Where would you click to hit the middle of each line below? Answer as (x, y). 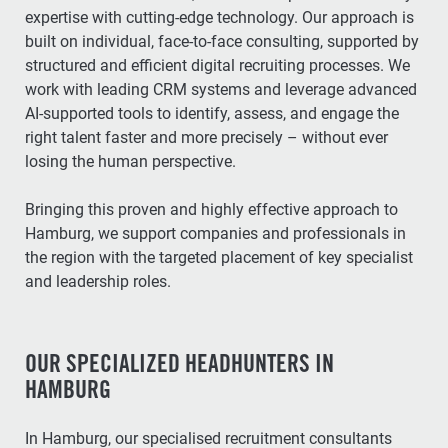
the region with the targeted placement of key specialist (219, 257)
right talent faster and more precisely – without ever (206, 137)
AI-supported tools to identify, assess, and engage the (129, 113)
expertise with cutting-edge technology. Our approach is (219, 17)
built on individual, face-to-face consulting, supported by (53, 41)
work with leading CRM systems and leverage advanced (221, 89)
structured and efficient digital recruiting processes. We (132, 65)
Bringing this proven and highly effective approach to (211, 209)
